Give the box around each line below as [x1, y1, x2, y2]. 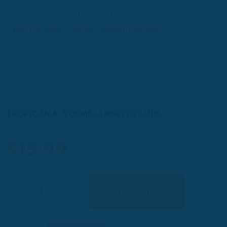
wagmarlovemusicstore [6, 10, 95, 22]
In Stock [174, 109, 197, 119]
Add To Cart [120, 185, 167, 197]
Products [110, 10, 144, 22]
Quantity [6, 182, 39, 195]
